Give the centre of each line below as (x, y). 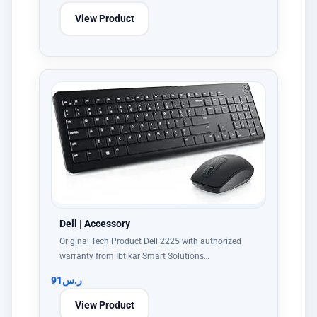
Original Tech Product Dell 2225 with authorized (150, 241)
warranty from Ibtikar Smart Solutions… (134, 256)
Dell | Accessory (95, 223)
